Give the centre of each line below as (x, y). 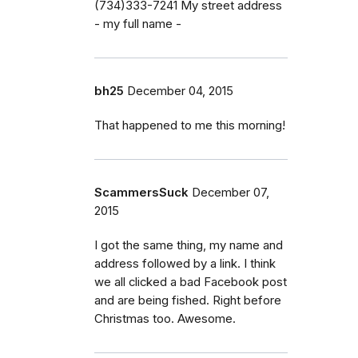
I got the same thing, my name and (189, 245)
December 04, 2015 (180, 91)
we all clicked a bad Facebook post (191, 282)
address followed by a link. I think (185, 263)
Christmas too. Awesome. (165, 318)
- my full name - (138, 24)
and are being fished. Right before (188, 300)
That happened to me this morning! (190, 125)
